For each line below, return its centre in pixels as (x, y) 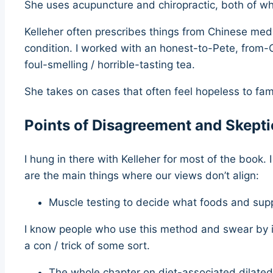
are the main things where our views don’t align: (142, 176)
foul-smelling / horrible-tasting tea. (111, 65)
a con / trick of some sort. (89, 246)
